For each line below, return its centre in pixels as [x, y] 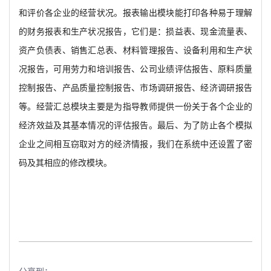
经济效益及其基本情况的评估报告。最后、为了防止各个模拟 [135, 126]
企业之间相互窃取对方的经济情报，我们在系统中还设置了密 [135, 144]
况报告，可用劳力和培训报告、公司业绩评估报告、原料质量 [135, 69]
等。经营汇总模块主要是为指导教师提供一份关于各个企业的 [135, 107]
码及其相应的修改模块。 [65, 163]
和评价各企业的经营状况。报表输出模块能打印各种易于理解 [135, 13]
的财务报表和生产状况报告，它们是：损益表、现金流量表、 [135, 32]
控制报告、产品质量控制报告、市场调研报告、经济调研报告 [135, 88]
